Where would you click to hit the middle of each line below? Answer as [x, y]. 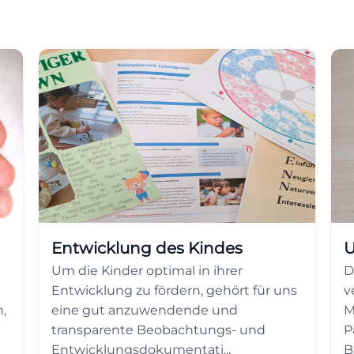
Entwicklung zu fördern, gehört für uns [174, 290]
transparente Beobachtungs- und [158, 330]
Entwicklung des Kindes [147, 248]
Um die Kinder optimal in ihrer [147, 271]
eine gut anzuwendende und [145, 310]
